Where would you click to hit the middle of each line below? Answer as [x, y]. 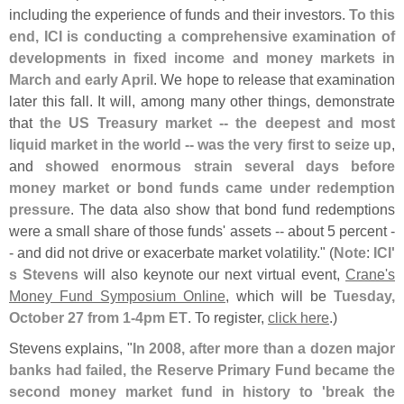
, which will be [280, 296]
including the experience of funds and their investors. [179, 15]
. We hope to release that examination [275, 80]
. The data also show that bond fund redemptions [233, 210]
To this [372, 15]
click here [298, 318]
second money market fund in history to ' [168, 392]
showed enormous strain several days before [220, 166]
